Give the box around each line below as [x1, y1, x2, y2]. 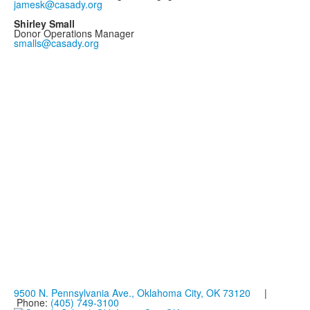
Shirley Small [14, 17, 75, 30]
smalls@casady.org [14, 36, 99, 50]
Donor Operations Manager [14, 26, 134, 40]
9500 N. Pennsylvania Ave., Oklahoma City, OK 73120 [14, 286, 250, 300]
